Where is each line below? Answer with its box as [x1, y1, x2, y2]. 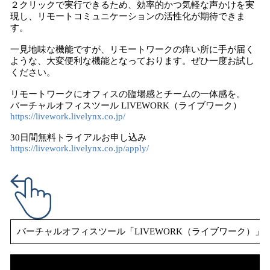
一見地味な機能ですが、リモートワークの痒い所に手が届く [10, 45, 254, 54]
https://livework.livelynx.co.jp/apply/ [10, 143, 149, 153]
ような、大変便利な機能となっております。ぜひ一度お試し [10, 56, 254, 66]
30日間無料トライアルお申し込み [10, 133, 146, 142]
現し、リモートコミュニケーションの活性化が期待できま [10, 11, 245, 21]
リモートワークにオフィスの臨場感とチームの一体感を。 [10, 89, 245, 99]
